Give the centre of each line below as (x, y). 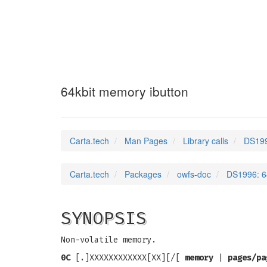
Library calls (206, 141)
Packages (143, 174)
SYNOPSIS (104, 218)
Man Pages (146, 141)
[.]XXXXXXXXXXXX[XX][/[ (128, 258)
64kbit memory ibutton (125, 91)
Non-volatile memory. (108, 240)
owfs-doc (194, 174)
